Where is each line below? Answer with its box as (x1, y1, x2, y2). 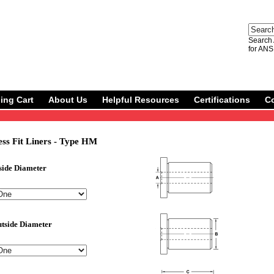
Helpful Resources (102, 95, 179, 105)
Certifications (194, 95, 250, 105)
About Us (48, 95, 87, 105)
